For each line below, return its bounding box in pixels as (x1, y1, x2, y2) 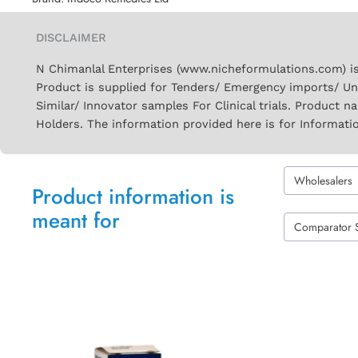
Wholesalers (294, 172, 352, 189)
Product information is (32, 181, 234, 212)
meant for (32, 205, 120, 236)
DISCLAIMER (36, 30, 106, 45)
